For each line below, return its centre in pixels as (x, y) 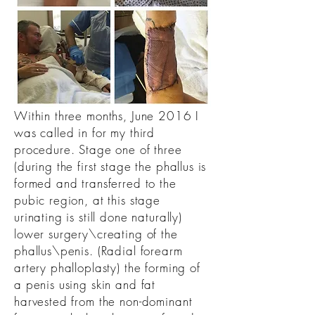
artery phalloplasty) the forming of (107, 268)
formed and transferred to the (95, 183)
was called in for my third (85, 133)
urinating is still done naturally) (98, 217)
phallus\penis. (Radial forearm (98, 251)
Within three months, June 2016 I (107, 116)
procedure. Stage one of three (98, 149)
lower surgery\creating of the (96, 234)
